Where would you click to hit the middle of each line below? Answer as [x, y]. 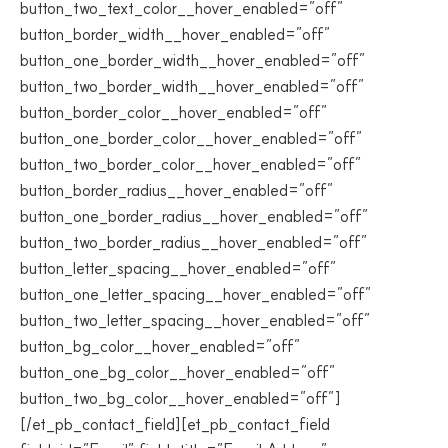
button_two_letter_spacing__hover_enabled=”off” [195, 320]
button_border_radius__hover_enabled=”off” [177, 190]
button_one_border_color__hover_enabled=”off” [191, 138]
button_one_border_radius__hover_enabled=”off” [194, 216]
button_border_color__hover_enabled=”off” [174, 112]
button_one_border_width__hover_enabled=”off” [193, 60]
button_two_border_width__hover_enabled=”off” [192, 86]
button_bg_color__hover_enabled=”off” [160, 346]
